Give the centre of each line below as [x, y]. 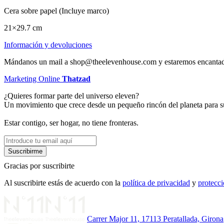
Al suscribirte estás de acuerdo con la [63, 182]
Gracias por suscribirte [39, 165]
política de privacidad [156, 182]
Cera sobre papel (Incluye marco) [56, 10]
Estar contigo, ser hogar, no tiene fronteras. [71, 122]
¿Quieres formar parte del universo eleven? [71, 95]
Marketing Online [33, 78]
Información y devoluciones [48, 44]
